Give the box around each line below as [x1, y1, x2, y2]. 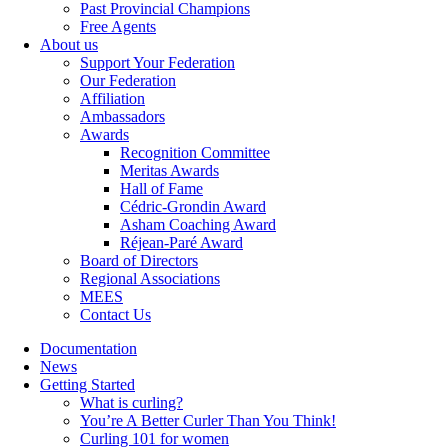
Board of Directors [80, 252, 198, 269]
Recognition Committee [120, 144, 270, 161]
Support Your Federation [80, 54, 235, 71]
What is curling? [80, 394, 183, 411]
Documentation [40, 340, 137, 357]
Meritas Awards [120, 162, 219, 179]
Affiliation [80, 90, 145, 107]
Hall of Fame [120, 180, 203, 197]
